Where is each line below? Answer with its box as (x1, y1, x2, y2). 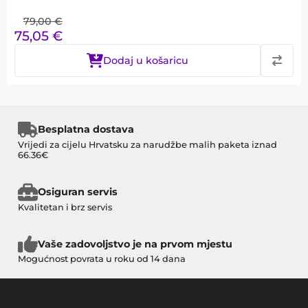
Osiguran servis (37, 186, 118, 199)
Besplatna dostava (37, 123, 134, 136)
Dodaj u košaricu (103, 54, 188, 67)
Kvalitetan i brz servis (18, 201, 112, 212)
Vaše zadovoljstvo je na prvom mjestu (37, 237, 232, 250)
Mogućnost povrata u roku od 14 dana (18, 254, 186, 265)
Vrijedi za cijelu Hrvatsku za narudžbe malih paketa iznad (18, 139, 277, 150)
